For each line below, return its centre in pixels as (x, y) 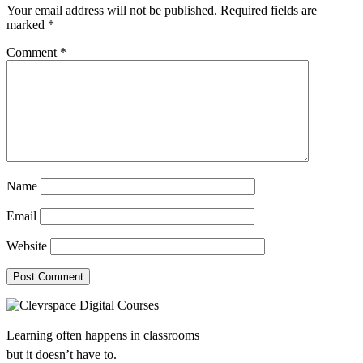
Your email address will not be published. (112, 10)
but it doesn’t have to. (62, 354)
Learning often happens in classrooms (103, 335)
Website (27, 246)
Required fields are (269, 10)
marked (27, 24)
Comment (33, 52)
